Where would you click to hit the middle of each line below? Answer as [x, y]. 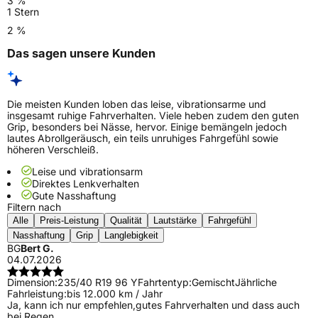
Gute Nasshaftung [74, 196]
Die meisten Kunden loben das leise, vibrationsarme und [137, 104]
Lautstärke [175, 221]
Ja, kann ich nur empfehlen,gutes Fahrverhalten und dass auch [153, 305]
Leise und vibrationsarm [87, 172]
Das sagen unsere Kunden [81, 53]
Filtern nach [34, 207]
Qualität [126, 221]
